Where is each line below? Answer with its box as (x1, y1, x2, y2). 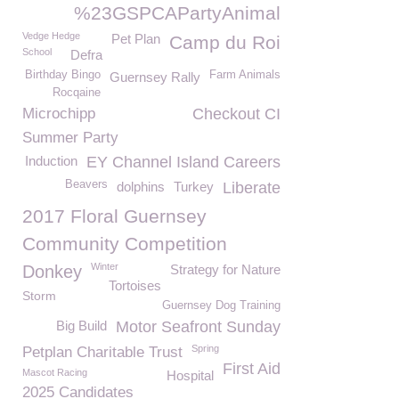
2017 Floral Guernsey (22, 206, 207, 226)
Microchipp (22, 105, 95, 122)
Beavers (65, 178, 108, 191)
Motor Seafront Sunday (116, 318, 281, 336)
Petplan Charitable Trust (22, 344, 183, 361)
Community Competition (22, 233, 227, 254)
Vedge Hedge (22, 30, 80, 41)
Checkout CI (192, 105, 281, 123)
